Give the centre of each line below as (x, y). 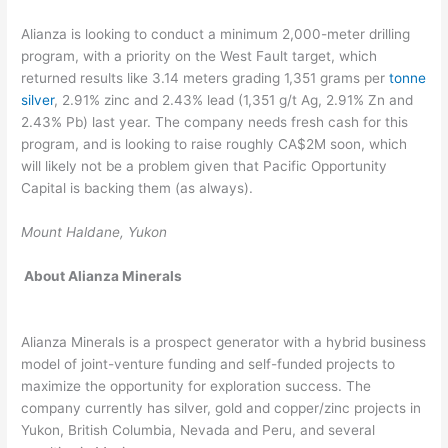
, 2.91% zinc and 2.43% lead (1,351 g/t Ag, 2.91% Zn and (234, 100)
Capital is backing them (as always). (141, 188)
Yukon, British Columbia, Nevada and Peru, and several (198, 429)
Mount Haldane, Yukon (94, 231)
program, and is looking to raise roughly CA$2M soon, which (214, 144)
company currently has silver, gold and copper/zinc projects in (221, 407)
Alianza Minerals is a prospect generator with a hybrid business (224, 341)
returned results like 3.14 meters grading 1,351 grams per (205, 78)
